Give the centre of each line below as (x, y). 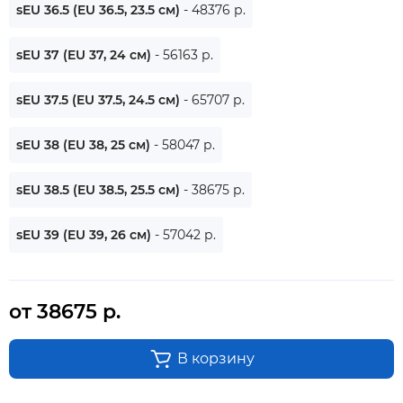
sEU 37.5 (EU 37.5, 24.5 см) (100, 99)
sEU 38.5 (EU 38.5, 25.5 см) (100, 189)
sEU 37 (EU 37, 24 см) (85, 54)
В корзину (215, 358)
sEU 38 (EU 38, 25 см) (85, 144)
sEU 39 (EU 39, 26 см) (85, 234)
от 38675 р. (65, 311)
